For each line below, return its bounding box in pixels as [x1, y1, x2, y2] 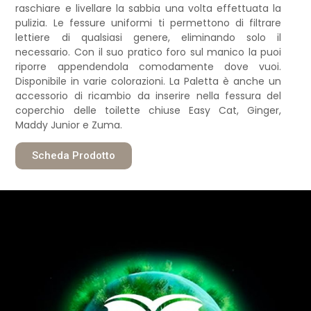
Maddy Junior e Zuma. [15, 117, 123, 132]
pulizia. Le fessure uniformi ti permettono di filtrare [15, 15, 282, 30]
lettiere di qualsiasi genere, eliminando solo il [15, 30, 282, 44]
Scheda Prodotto [32, 149, 116, 162]
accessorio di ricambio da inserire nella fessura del [15, 88, 282, 103]
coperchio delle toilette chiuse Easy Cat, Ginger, [15, 103, 282, 117]
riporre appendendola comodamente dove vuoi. [15, 59, 282, 74]
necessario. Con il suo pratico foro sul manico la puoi [15, 44, 282, 59]
